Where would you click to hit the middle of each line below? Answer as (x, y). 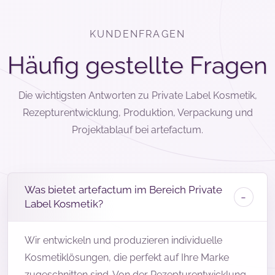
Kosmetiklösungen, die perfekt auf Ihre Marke (127, 258)
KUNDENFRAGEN (137, 34)
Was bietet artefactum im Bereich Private (124, 189)
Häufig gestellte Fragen (137, 65)
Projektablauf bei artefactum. (137, 130)
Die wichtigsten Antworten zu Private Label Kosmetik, (137, 96)
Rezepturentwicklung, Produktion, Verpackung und (137, 113)
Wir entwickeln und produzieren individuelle (124, 241)
